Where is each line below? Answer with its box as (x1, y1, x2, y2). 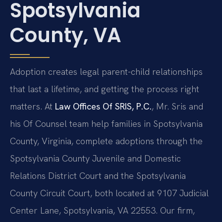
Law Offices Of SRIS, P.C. (55, 101, 152, 112)
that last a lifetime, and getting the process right (10, 83, 199, 95)
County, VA (10, 21, 121, 50)
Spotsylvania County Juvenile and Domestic (10, 153, 181, 165)
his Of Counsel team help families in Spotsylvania (10, 118, 203, 130)
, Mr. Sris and (152, 101, 203, 112)
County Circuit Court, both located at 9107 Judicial (10, 187, 209, 199)
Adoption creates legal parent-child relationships (10, 66, 203, 78)
